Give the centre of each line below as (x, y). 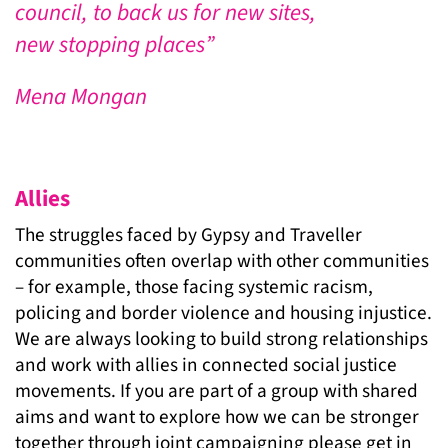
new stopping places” (114, 45)
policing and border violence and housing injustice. (223, 313)
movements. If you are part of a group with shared (216, 391)
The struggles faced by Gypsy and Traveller (188, 235)
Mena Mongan (81, 97)
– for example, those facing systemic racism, (194, 287)
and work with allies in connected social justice (206, 365)
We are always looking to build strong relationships (221, 339)
